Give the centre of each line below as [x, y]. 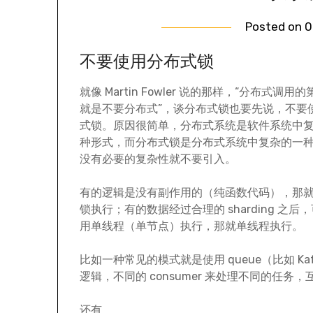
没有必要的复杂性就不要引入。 [158, 159]
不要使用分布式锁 [147, 62]
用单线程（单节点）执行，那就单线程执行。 [192, 226]
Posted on [275, 27]
